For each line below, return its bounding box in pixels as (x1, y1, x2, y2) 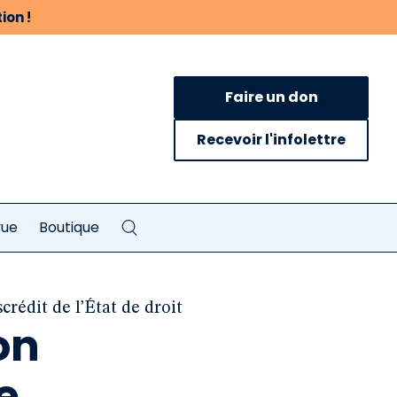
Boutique (39, 217, 99, 237)
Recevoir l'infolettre (197, 129, 346, 150)
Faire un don (224, 87, 318, 107)
